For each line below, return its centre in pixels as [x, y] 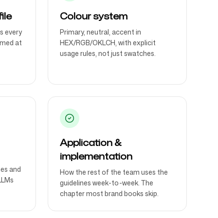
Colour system [94, 16]
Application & [91, 143]
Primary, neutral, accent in [100, 32]
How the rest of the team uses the [114, 172]
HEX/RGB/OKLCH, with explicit [108, 43]
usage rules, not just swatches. [108, 53]
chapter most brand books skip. [109, 193]
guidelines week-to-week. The [107, 183]
